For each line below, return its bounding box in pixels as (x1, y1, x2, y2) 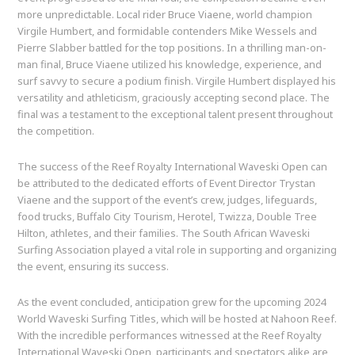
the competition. (17, 124, 95, 139)
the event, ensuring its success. (17, 259, 170, 274)
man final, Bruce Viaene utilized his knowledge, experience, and (17, 57, 323, 72)
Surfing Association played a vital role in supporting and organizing (17, 242, 338, 258)
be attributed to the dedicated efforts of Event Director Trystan (17, 176, 316, 191)
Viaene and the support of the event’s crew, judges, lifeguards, (17, 193, 318, 208)
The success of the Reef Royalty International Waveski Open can (17, 159, 328, 174)
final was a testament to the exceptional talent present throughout (17, 107, 334, 122)
